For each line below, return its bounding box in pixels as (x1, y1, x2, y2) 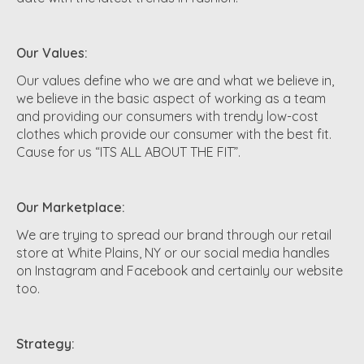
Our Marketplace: (16, 199, 125, 216)
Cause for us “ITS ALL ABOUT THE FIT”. (16, 144, 240, 161)
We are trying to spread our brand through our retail (16, 227, 331, 244)
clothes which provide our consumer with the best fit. (16, 126, 331, 143)
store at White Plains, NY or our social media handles (16, 245, 330, 262)
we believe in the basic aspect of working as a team (16, 90, 326, 107)
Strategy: (16, 336, 75, 353)
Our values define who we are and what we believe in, (16, 72, 334, 89)
